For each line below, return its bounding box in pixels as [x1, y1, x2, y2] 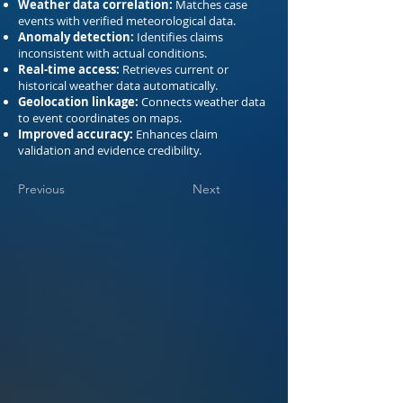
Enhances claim [133, 126, 218, 142]
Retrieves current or [120, 61, 228, 77]
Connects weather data [139, 94, 265, 110]
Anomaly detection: [18, 29, 134, 45]
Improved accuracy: [18, 126, 133, 142]
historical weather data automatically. [18, 77, 218, 94]
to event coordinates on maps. [18, 110, 182, 126]
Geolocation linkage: [18, 94, 139, 110]
